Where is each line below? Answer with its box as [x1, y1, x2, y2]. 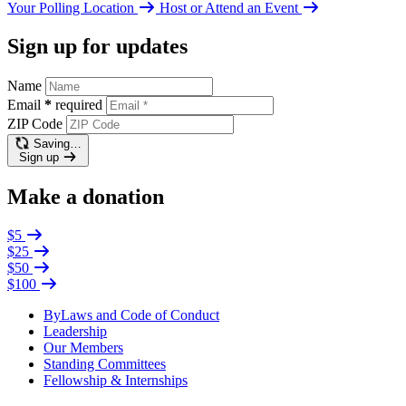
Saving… [33, 137, 82, 151]
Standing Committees [43, 355, 166, 372]
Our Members [43, 339, 123, 355]
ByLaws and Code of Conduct [43, 306, 219, 323]
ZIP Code [7, 116, 63, 132]
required [55, 97, 102, 113]
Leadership [43, 323, 107, 339]
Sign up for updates [7, 34, 188, 59]
